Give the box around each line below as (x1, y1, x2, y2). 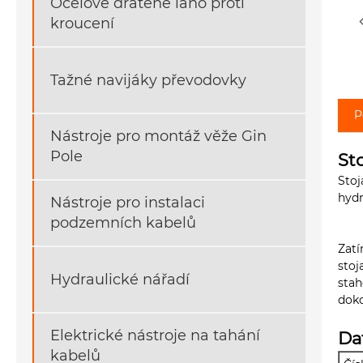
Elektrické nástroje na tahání (50, 327, 260, 345)
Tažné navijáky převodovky (50, 70, 246, 89)
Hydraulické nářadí (50, 270, 190, 288)
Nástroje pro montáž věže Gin (50, 127, 267, 146)
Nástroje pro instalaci (50, 194, 205, 212)
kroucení (50, 15, 114, 33)
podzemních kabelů (50, 214, 196, 233)
